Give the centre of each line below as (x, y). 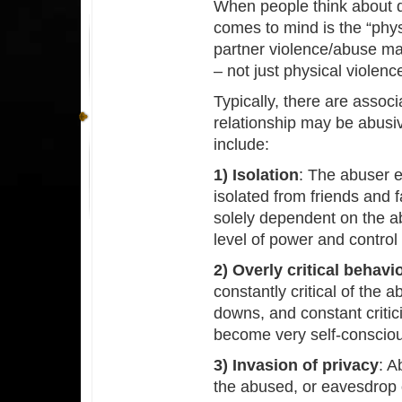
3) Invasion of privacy (297, 365)
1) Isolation (257, 175)
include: (242, 144)
